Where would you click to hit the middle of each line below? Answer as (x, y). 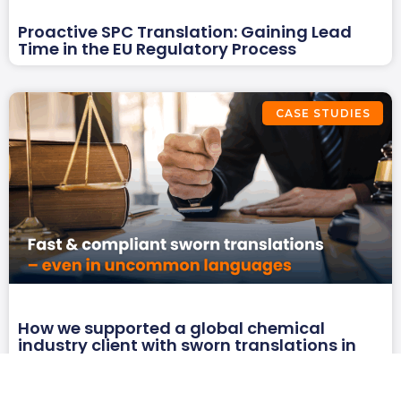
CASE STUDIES (323, 113)
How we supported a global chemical (171, 328)
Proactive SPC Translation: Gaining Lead (185, 32)
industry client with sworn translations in (187, 346)
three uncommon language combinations (194, 363)
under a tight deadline (111, 380)
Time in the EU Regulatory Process (157, 49)
